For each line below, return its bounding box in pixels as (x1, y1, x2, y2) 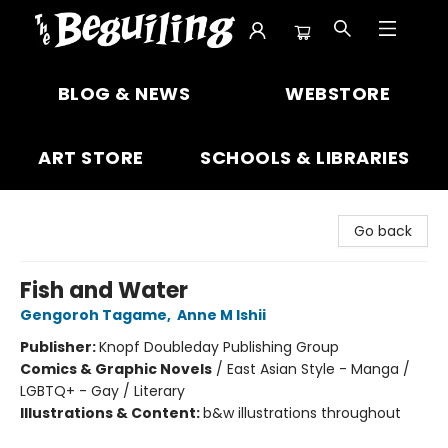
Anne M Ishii (177, 305, 266, 325)
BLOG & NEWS (57, 81, 191, 106)
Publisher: (20, 337, 99, 357)
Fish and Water (20, 275, 188, 306)
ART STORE (38, 145, 144, 170)
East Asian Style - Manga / (227, 359, 410, 379)
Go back (354, 221, 412, 241)
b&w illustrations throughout (203, 403, 401, 423)
